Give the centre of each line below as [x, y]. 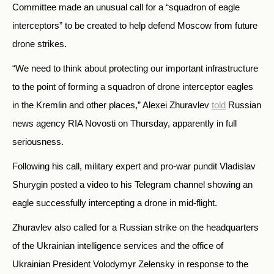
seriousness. [38, 142]
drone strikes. [39, 44]
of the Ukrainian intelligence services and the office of [118, 246]
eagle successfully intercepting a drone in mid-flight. [115, 203]
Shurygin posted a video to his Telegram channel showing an [132, 185]
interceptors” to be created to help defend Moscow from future [135, 26]
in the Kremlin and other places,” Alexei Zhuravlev [112, 105]
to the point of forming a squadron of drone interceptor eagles [133, 87]
